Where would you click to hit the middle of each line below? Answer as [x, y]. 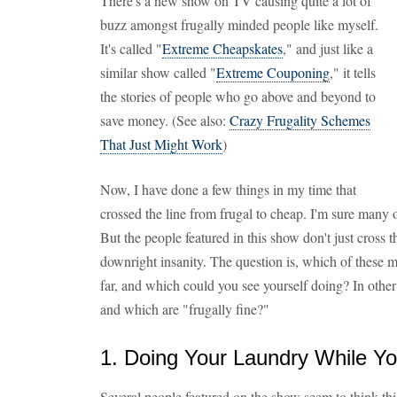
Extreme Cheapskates [222, 48]
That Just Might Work [161, 144]
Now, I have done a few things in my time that [228, 189]
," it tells [353, 72]
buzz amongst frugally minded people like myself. [239, 24]
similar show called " [158, 72]
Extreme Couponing [273, 72]
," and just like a [328, 48]
